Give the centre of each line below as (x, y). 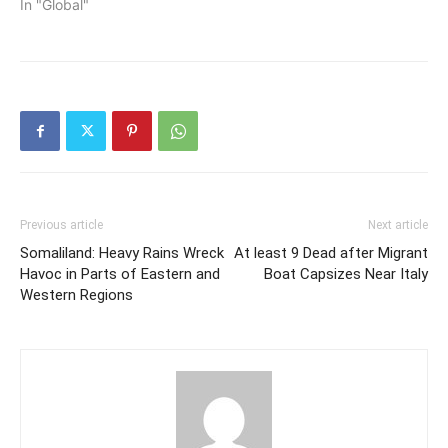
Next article (398, 225)
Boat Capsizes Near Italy (346, 274)
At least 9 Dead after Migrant (331, 253)
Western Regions (76, 295)
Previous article (61, 225)
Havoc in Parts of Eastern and (120, 274)
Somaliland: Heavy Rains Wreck (122, 253)
